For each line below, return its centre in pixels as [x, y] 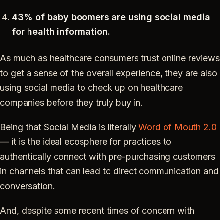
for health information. [61, 31]
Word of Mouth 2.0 [178, 127]
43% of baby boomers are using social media [111, 17]
